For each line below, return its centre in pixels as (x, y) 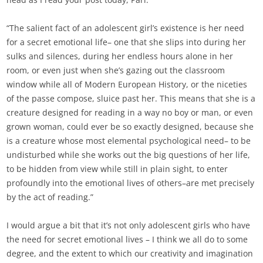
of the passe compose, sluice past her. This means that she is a (131, 99)
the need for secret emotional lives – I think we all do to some (127, 240)
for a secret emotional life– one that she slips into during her (127, 42)
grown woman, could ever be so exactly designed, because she (130, 127)
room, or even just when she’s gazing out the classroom (116, 70)
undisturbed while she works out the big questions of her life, (129, 155)
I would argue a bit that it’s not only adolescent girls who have (129, 225)
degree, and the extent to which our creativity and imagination (130, 254)
